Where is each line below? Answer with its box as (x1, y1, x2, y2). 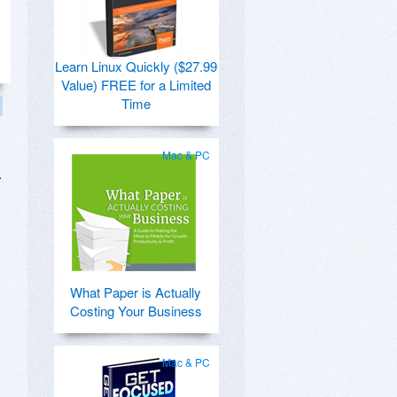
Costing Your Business (69, 301, 202, 320)
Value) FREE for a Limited (60, 75, 211, 94)
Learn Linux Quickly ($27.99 (54, 57, 217, 75)
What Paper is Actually (70, 283, 201, 301)
